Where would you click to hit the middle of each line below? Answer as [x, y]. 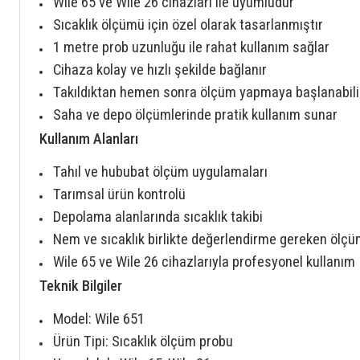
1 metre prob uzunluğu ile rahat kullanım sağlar [191, 48]
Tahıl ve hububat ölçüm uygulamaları [160, 172]
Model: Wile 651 [99, 319]
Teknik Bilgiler [81, 286]
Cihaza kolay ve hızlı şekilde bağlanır [160, 70]
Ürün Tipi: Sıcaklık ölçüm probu [143, 342]
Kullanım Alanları [89, 139]
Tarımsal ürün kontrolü [119, 195]
